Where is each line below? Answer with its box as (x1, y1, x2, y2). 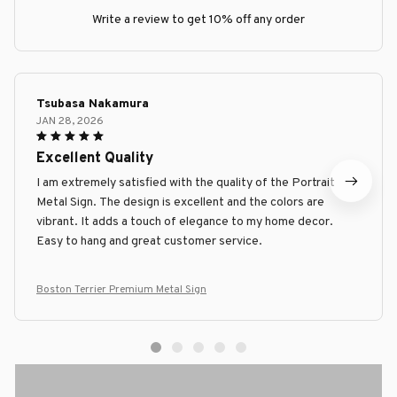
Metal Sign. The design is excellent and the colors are (36, 195, 324, 211)
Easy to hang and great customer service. (36, 234, 262, 250)
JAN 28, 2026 (36, 114, 104, 129)
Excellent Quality (36, 150, 153, 168)
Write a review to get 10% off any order (92, 12, 305, 28)
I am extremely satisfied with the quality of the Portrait (36, 175, 335, 191)
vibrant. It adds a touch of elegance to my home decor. (36, 214, 333, 230)
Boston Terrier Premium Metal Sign (36, 283, 206, 298)
